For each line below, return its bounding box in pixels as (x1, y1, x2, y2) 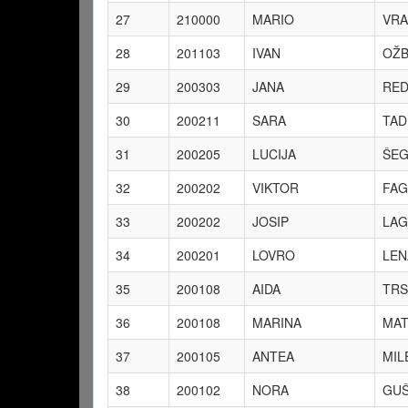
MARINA (252, 313, 301, 331)
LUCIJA (252, 145, 296, 163)
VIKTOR (252, 178, 299, 197)
